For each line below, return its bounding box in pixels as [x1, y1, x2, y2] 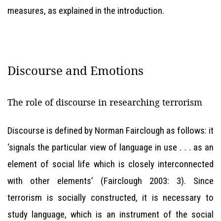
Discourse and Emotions [7, 63, 144, 78]
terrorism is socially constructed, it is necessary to [7, 192, 214, 203]
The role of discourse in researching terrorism [7, 96, 202, 108]
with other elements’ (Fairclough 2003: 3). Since [7, 175, 214, 186]
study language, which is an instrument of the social [7, 209, 214, 220]
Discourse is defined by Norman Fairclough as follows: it [7, 125, 214, 136]
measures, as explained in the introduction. [7, 5, 164, 16]
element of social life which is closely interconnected [7, 158, 214, 170]
